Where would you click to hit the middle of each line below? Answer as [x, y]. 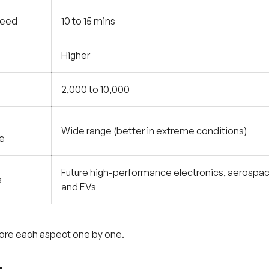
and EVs [79, 186]
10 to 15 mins [88, 21]
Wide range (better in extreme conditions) [154, 131]
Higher [76, 55]
